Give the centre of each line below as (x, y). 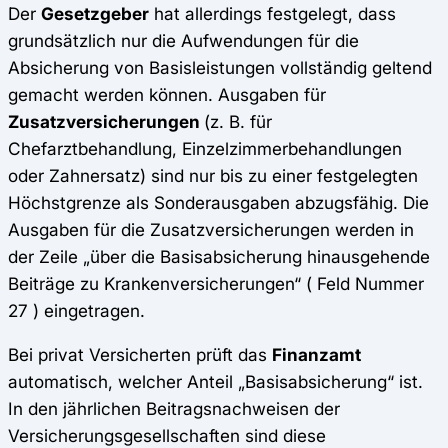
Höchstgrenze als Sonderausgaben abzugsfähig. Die (218, 203)
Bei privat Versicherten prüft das (140, 355)
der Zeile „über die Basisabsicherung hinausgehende (219, 257)
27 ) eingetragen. (81, 311)
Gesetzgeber (95, 14)
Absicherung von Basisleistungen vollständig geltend (220, 68)
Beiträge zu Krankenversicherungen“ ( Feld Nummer (216, 284)
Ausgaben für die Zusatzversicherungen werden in (211, 230)
